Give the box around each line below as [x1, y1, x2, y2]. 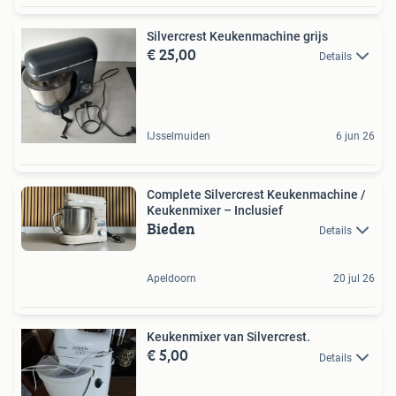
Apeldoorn [147, 272, 196, 286]
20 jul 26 [333, 272, 375, 286]
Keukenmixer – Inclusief [147, 203, 283, 218]
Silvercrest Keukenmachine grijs [147, 29, 328, 44]
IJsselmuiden [147, 130, 210, 143]
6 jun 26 [336, 130, 375, 143]
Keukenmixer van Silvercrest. [147, 330, 310, 345]
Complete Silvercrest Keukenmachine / [147, 187, 366, 202]
